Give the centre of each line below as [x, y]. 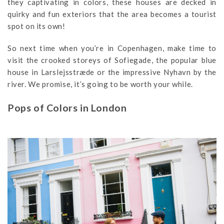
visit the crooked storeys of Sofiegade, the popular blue [112, 60]
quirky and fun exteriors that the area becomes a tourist [112, 14]
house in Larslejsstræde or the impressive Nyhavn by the [112, 72]
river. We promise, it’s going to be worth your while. [100, 84]
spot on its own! [36, 26]
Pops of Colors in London [67, 107]
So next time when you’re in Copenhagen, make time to [112, 48]
